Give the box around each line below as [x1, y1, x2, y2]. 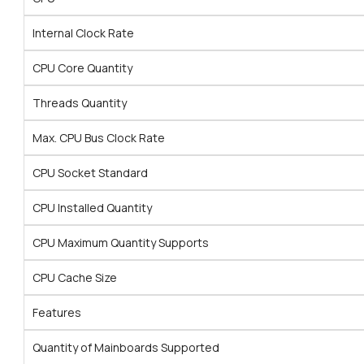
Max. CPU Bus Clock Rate [32, 130, 165, 146]
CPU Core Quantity [32, 60, 132, 76]
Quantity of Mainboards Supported [32, 340, 219, 356]
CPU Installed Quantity [32, 200, 152, 216]
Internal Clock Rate [32, 25, 134, 41]
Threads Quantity [32, 95, 127, 111]
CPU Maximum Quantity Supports [32, 235, 209, 251]
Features [32, 305, 81, 321]
